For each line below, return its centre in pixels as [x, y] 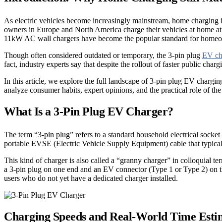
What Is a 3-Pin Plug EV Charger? [89, 111]
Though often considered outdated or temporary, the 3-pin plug [103, 55]
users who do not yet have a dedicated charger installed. [91, 178]
